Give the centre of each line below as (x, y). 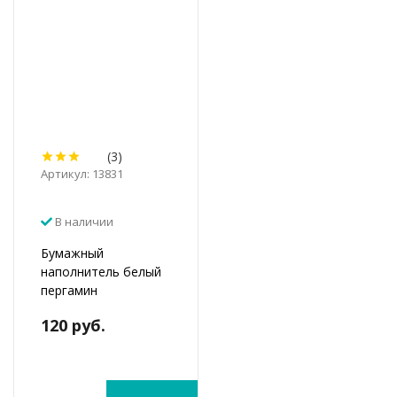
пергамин (69, 290)
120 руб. (73, 325)
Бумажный (72, 253)
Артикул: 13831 (82, 173)
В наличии (83, 221)
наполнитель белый (101, 271)
